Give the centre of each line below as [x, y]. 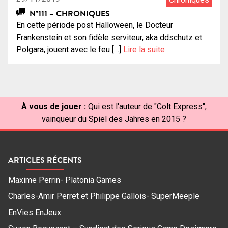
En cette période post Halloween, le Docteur [95, 25]
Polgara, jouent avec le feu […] [70, 50]
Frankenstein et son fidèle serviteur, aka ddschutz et [109, 38]
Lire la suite [144, 50]
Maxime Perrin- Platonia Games [65, 180]
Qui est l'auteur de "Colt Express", [147, 107]
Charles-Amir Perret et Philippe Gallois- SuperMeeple [104, 196]
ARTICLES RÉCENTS [45, 160]
